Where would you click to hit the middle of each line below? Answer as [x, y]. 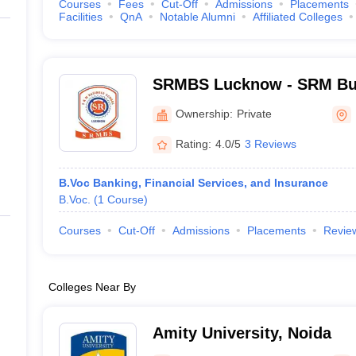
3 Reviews [270, 143]
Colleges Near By [92, 287]
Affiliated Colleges [297, 17]
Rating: [193, 143]
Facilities [80, 17]
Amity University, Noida [242, 333]
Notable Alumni [197, 17]
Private [254, 113]
